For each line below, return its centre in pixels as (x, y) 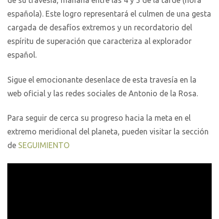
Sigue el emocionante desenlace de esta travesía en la (102, 79)
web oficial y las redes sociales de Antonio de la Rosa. (103, 93)
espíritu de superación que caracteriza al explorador (99, 41)
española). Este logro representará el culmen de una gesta (109, 14)
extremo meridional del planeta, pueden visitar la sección (108, 132)
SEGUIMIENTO (45, 145)
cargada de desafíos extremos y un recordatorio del (100, 28)
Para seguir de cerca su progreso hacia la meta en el (99, 118)
